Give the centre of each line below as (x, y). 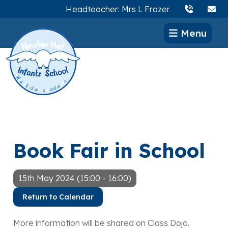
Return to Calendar (58, 197)
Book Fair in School (109, 151)
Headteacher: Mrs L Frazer (118, 9)
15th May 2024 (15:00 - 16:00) (75, 178)
